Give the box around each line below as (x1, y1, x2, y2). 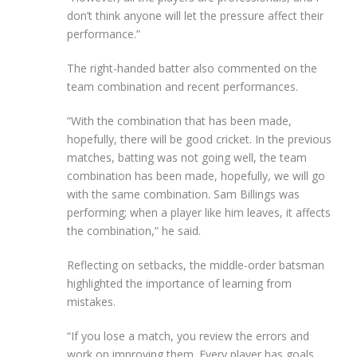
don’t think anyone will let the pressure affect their (67, 7, 324, 23)
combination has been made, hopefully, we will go (67, 167, 325, 183)
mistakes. (67, 293, 116, 309)
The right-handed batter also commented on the (67, 60, 317, 76)
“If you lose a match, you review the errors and (67, 328, 309, 343)
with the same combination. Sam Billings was (67, 186, 300, 202)
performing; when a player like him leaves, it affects (67, 204, 331, 220)
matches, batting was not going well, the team (67, 149, 307, 165)
